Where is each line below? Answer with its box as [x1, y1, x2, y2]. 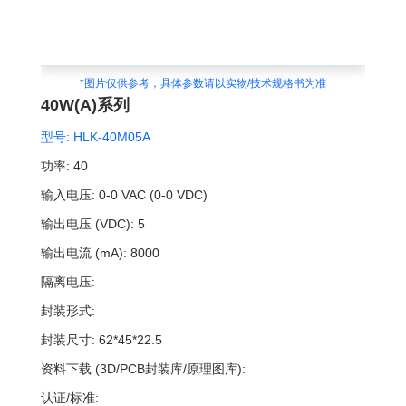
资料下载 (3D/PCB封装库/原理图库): [40, 362, 246, 377]
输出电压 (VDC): [40, 217, 134, 232]
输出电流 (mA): [40, 246, 127, 261]
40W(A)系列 [40, 96, 130, 115]
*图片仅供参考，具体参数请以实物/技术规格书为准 [79, 77, 326, 91]
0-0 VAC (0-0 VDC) [98, 188, 208, 203]
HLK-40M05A [69, 130, 150, 145]
